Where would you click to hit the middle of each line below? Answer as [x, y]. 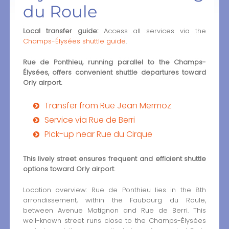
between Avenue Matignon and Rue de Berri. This [114, 210]
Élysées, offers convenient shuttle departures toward [114, 73]
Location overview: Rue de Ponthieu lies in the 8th [114, 190]
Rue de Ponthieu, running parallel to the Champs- [114, 62]
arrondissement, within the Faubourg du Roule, [114, 200]
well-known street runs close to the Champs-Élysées [114, 220]
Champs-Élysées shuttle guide [74, 41]
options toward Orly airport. [69, 169]
